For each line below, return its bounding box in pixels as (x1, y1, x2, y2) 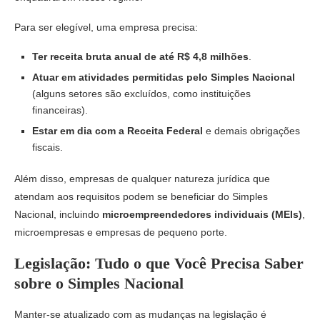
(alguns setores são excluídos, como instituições (32, 87, 251, 99)
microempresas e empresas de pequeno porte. (14, 226, 227, 238)
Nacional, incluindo (14, 208, 102, 220)
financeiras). (32, 104, 88, 116)
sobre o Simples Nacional (14, 274, 184, 292)
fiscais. (32, 141, 63, 153)
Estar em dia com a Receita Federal (32, 124, 203, 136)
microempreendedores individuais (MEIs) (102, 208, 302, 220)
